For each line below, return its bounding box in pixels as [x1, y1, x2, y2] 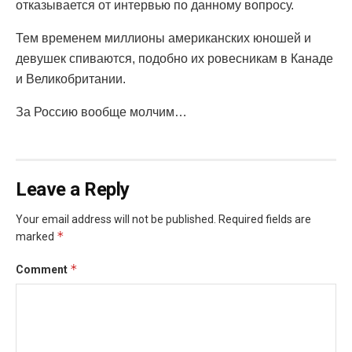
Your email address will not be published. [16, 212, 216, 225]
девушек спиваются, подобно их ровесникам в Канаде [16, 51, 333, 65]
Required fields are [218, 212, 311, 225]
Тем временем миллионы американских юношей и [16, 31, 311, 45]
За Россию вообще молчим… [16, 104, 187, 119]
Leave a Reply [16, 178, 130, 200]
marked [16, 229, 57, 243]
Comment [16, 262, 70, 276]
